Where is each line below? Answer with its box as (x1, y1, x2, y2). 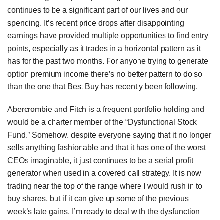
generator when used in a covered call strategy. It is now (7, 169, 201, 178)
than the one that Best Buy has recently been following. (7, 82, 198, 91)
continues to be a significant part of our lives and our (7, 6, 188, 15)
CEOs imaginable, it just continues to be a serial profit (7, 156, 193, 165)
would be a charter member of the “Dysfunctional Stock (7, 118, 197, 127)
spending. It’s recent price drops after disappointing (7, 19, 184, 27)
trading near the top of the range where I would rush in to (7, 182, 202, 191)
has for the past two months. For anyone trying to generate (7, 57, 208, 66)
